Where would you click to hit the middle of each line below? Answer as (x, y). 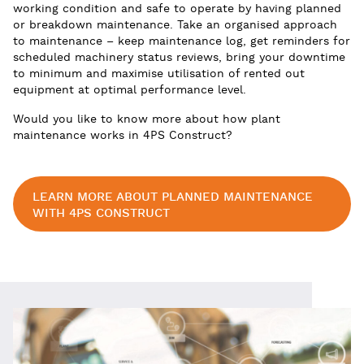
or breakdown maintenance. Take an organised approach (175, 25)
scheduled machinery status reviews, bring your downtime (179, 57)
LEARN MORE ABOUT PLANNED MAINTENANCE (173, 197)
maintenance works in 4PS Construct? (123, 135)
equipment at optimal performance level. (130, 90)
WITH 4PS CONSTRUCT (101, 213)
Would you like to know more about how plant (147, 119)
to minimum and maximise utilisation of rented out (159, 74)
